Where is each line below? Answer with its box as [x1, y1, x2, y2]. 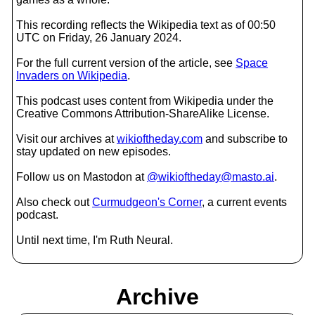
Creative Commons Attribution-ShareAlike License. [16, 108, 269, 120]
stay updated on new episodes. [16, 146, 171, 157]
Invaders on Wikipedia [16, 70, 127, 82]
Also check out [16, 196, 92, 208]
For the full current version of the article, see [16, 57, 236, 69]
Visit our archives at [16, 133, 117, 145]
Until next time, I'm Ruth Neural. [16, 234, 173, 246]
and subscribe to [202, 133, 288, 145]
